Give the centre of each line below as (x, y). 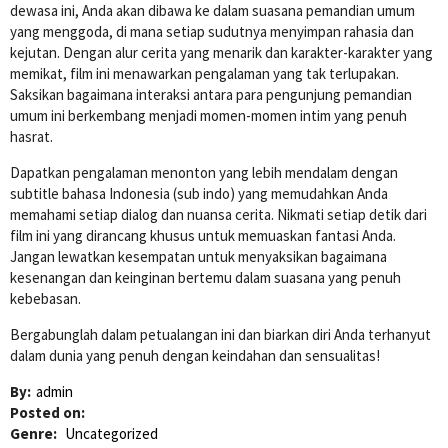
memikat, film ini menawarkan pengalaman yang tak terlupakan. (204, 74)
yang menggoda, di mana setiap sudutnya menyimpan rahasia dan (212, 32)
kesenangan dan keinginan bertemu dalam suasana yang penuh (205, 278)
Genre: (35, 434)
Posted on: (47, 413)
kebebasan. (45, 299)
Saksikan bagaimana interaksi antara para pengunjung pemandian (211, 95)
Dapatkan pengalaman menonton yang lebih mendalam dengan (204, 173)
